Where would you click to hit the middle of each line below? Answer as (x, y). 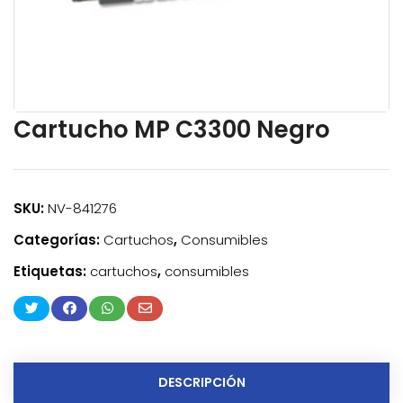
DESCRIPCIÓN (201, 383)
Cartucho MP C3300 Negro (172, 130)
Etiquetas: (52, 272)
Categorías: (58, 240)
